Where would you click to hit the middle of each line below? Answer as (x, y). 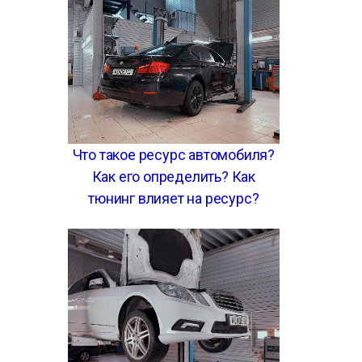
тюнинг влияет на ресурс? (174, 198)
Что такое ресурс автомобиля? (173, 154)
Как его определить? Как (173, 176)
